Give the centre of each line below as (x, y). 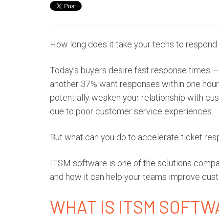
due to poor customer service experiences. (131, 111)
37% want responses (120, 84)
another (65, 84)
